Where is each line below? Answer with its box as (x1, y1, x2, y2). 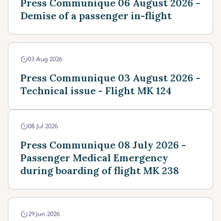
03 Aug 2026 (28, 55, 62, 63)
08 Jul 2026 (28, 122, 58, 130)
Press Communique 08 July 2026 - (20, 139, 186, 151)
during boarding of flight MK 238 (20, 164, 179, 177)
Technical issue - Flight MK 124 (20, 84, 172, 97)
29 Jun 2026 (28, 210, 60, 218)
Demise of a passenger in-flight (20, 9, 172, 22)
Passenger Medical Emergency (20, 151, 168, 164)
